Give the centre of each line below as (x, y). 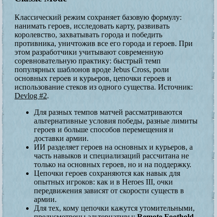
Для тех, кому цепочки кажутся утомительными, (114, 208)
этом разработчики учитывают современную (89, 52)
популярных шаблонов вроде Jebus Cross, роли (92, 69)
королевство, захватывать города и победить (88, 34)
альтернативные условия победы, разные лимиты (116, 121)
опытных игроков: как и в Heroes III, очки (103, 182)
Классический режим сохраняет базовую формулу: (98, 17)
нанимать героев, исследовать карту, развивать (92, 26)
